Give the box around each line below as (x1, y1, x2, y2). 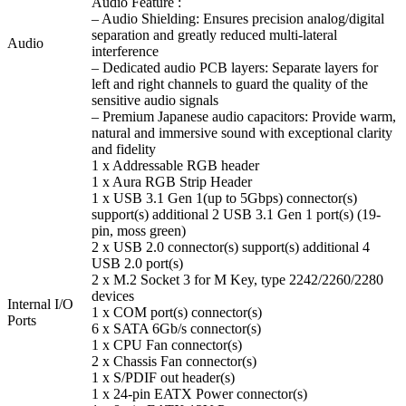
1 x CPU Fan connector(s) (92, 337, 242, 353)
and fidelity (92, 141, 156, 158)
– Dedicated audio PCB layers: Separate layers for (92, 60, 378, 76)
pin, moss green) (92, 223, 186, 239)
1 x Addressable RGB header (92, 158, 259, 174)
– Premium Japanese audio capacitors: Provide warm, (92, 109, 396, 125)
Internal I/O (7, 296, 73, 313)
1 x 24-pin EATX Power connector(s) (92, 386, 307, 402)
